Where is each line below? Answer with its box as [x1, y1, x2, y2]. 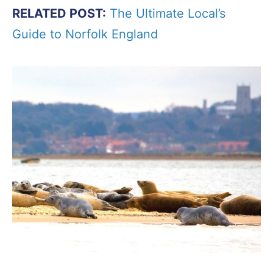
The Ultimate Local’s [110, 5, 225, 21]
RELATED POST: [12, 5, 106, 21]
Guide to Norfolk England [12, 26, 158, 41]
